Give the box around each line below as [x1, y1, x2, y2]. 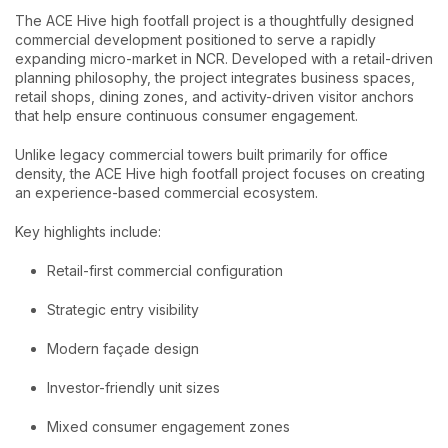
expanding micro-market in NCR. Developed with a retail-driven [15, 50, 433, 68]
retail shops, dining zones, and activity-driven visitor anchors [15, 88, 414, 106]
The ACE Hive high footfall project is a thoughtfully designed [15, 12, 414, 30]
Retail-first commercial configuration [47, 262, 283, 280]
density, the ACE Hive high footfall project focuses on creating [15, 165, 425, 183]
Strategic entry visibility [47, 301, 199, 319]
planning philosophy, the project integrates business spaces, [15, 69, 415, 87]
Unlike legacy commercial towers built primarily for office [15, 146, 388, 164]
